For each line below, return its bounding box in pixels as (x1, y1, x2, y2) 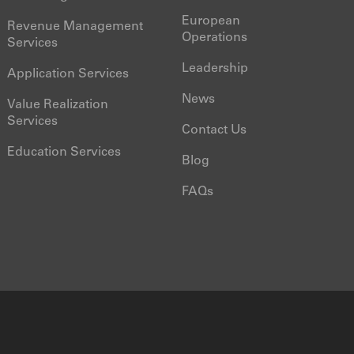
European (181, 15, 240, 28)
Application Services (7, 68, 130, 81)
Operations (181, 32, 247, 44)
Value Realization (7, 99, 109, 111)
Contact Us (181, 124, 247, 137)
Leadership (181, 62, 248, 75)
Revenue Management (7, 21, 144, 33)
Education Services (7, 146, 122, 159)
